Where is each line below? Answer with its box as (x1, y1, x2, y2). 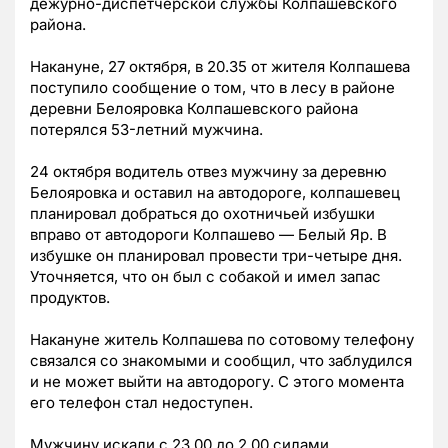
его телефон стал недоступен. (30, 393, 253, 413)
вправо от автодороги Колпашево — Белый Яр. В (30, 225, 387, 245)
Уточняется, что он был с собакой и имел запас (30, 267, 381, 287)
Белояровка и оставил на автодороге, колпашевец (30, 183, 400, 203)
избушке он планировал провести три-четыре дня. (30, 246, 402, 266)
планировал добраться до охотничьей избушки (30, 204, 375, 224)
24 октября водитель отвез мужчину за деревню (30, 162, 387, 182)
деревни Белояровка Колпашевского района (30, 99, 358, 119)
